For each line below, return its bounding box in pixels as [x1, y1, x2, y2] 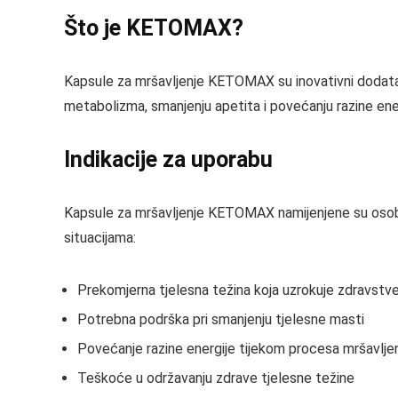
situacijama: [64, 229, 136, 246]
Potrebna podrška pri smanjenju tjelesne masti [77, 311, 364, 328]
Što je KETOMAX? [64, 15, 243, 41]
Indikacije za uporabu [64, 147, 273, 172]
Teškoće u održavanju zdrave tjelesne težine [77, 370, 354, 386]
